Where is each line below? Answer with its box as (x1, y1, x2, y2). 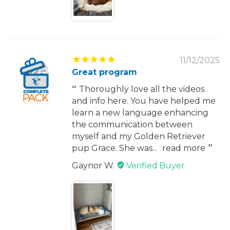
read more (162, 143, 205, 153)
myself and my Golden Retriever (72, 131, 205, 141)
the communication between (72, 119, 193, 129)
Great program (72, 67, 137, 77)
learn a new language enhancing (72, 107, 208, 118)
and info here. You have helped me (72, 95, 216, 106)
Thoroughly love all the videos (79, 84, 204, 94)
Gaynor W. (72, 160, 117, 170)
